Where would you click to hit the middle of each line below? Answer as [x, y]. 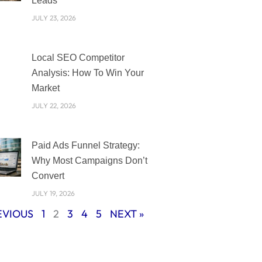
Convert [48, 176]
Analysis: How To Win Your [87, 73]
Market [45, 88]
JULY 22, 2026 [54, 106]
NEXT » [127, 214]
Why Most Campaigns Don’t [89, 161]
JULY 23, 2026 [54, 18]
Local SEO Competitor [78, 58]
